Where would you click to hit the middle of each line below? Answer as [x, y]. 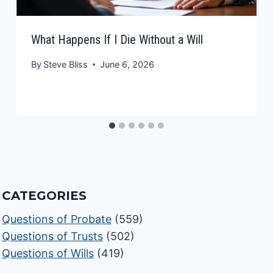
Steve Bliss [66, 65]
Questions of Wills [48, 253]
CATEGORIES [44, 196]
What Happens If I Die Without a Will [117, 39]
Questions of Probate [57, 219]
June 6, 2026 [127, 65]
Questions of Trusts [53, 236]
